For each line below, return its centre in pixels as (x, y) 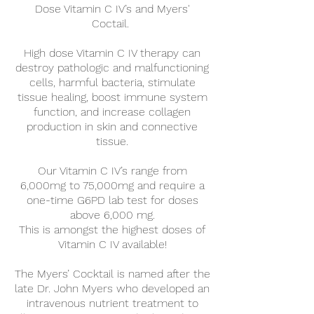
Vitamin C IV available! (112, 244)
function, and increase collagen (112, 112)
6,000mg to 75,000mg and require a (112, 185)
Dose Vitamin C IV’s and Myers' (112, 9)
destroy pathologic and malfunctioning (112, 68)
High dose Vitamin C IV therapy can (112, 53)
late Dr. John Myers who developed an (112, 288)
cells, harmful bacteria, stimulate (112, 82)
